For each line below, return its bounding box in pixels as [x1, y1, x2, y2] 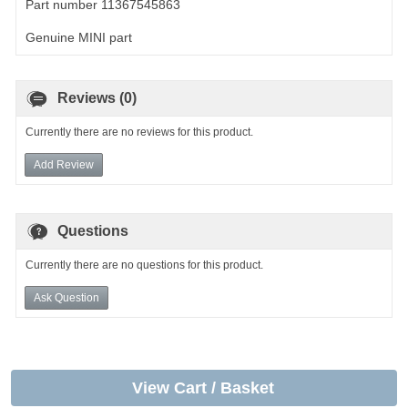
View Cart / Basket [132, 379, 274, 397]
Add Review [34, 158, 94, 171]
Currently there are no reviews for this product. [25, 126, 253, 138]
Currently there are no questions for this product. [25, 259, 263, 271]
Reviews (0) [57, 90, 137, 106]
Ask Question [34, 291, 99, 304]
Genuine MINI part [25, 30, 132, 45]
